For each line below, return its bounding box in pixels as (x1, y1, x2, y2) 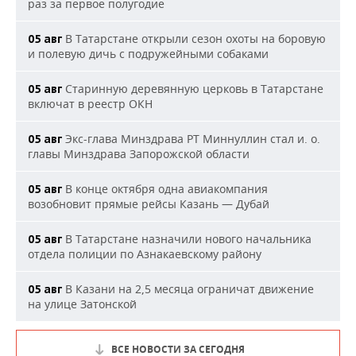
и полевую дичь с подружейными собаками (28, 46, 269, 62)
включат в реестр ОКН (28, 96, 153, 112)
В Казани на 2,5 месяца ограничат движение (62, 281, 314, 297)
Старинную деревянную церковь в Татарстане (62, 81, 323, 97)
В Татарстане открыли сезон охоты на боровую (62, 31, 326, 47)
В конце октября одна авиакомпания (62, 181, 268, 197)
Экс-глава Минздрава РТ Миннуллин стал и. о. (62, 131, 320, 147)
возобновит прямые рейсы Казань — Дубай (28, 196, 269, 212)
